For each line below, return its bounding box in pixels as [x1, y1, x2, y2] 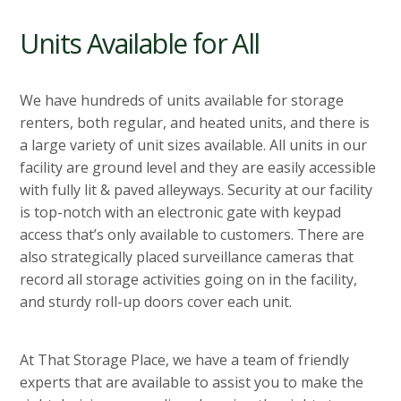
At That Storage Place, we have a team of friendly [20, 350, 350, 371]
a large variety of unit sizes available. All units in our [20, 135, 368, 156]
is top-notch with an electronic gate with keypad [20, 202, 342, 223]
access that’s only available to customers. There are [20, 225, 365, 245]
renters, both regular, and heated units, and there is [20, 113, 371, 133]
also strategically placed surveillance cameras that [20, 247, 354, 268]
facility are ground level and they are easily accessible [20, 158, 377, 178]
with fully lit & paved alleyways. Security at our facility [20, 180, 373, 200]
